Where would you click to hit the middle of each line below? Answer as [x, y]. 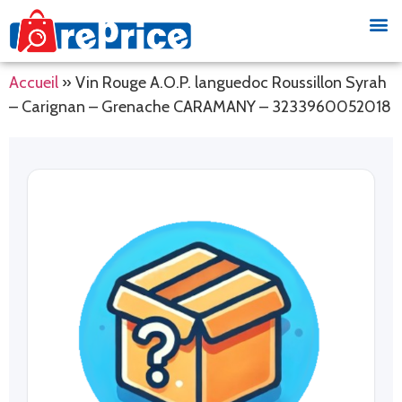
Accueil [34, 83]
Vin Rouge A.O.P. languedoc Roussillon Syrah [231, 83]
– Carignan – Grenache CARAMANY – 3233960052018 [200, 107]
